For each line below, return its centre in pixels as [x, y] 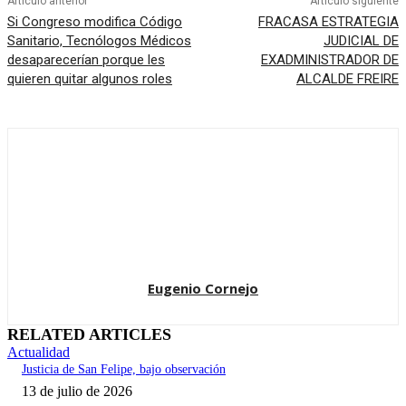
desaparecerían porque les [86, 60]
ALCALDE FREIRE [347, 79]
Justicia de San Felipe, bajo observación [124, 370]
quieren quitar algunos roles [90, 79]
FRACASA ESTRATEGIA [328, 22]
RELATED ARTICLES [89, 335]
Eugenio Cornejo [203, 289]
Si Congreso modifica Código [95, 22]
